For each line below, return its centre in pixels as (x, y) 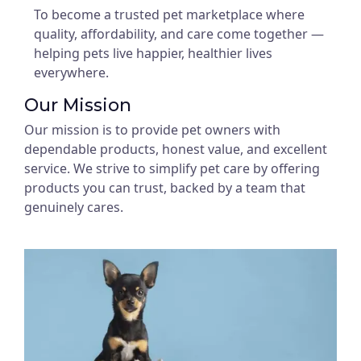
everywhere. (71, 73)
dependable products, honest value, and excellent (176, 149)
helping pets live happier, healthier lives (153, 53)
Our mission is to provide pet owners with (152, 130)
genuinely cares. (74, 207)
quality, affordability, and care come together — (179, 34)
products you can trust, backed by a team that (165, 188)
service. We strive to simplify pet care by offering (172, 168)
